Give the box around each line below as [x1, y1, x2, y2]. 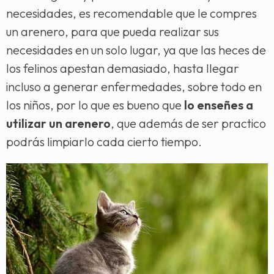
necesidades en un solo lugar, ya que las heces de [6, 42, 266, 57]
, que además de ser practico [111, 115, 266, 131]
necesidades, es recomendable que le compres [6, 5, 257, 21]
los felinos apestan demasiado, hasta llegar [6, 60, 239, 76]
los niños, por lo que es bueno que [6, 97, 184, 113]
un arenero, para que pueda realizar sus [6, 23, 219, 39]
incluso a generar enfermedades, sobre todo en [6, 78, 262, 94]
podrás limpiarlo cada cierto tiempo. [6, 133, 202, 149]
